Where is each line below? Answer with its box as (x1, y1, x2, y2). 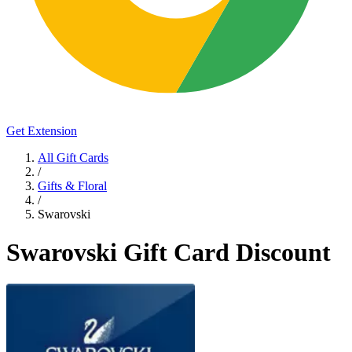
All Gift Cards (38, 150, 108, 164)
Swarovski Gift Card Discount (6, 237, 331, 266)
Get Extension (6, 123, 77, 137)
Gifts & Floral (38, 178, 107, 192)
